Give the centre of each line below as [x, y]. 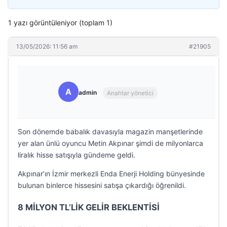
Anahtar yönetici [130, 93]
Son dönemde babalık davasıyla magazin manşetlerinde [110, 131]
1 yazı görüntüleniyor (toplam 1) [60, 23]
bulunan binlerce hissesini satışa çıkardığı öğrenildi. [102, 185]
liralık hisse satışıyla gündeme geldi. [77, 155]
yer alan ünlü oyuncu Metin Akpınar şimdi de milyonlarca [110, 143]
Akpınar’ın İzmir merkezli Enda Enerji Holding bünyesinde [111, 174]
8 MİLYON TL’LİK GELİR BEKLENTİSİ [89, 207]
